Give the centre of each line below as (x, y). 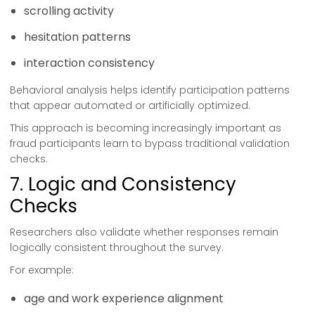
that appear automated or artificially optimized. (130, 105)
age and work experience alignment (124, 298)
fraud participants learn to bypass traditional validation (150, 143)
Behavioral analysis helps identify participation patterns (150, 90)
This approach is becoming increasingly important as (146, 128)
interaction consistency (89, 63)
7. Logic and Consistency (123, 184)
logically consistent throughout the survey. (117, 247)
